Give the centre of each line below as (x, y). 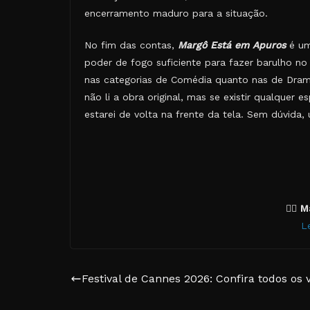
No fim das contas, (131, 45)
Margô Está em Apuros (232, 45)
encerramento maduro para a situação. (176, 13)
